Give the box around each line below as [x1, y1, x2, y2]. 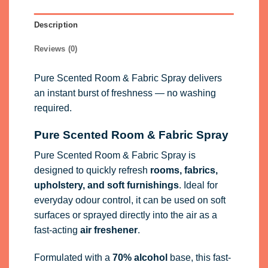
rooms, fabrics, [150, 165, 218, 176]
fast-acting [33, 225, 80, 236]
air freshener [80, 225, 138, 236]
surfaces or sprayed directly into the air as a [33, 210, 217, 221]
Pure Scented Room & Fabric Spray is [33, 150, 196, 161]
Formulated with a [33, 252, 112, 263]
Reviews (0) [33, 44, 78, 54]
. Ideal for [178, 180, 218, 191]
